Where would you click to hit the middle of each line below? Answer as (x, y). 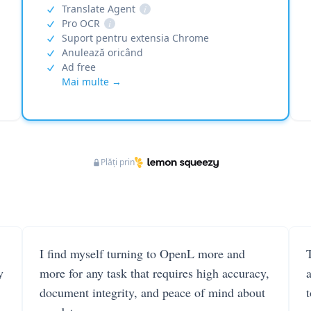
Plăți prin (117, 162)
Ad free (79, 67)
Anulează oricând (103, 52)
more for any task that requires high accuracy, (154, 273)
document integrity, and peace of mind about (152, 292)
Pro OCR (81, 23)
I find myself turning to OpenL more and (142, 253)
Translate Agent (99, 9)
